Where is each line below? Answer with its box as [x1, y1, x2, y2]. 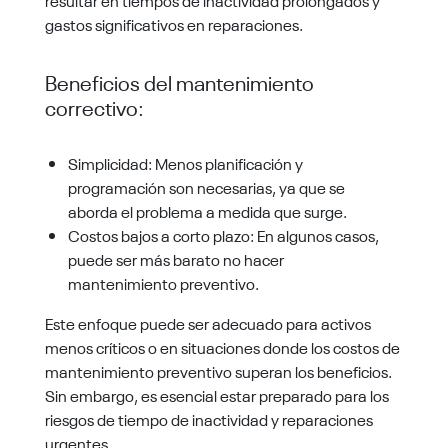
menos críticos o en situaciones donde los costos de [44, 335, 400, 358]
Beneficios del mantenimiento [44, 66, 314, 95]
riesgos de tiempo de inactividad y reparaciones [44, 407, 373, 430]
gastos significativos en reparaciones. [44, 12, 303, 35]
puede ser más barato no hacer [68, 247, 285, 270]
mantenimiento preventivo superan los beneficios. [44, 359, 392, 382]
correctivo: [44, 91, 144, 120]
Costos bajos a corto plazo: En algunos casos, [68, 223, 380, 246]
